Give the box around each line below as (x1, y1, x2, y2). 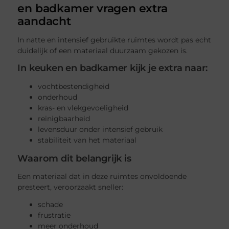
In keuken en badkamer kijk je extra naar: (17, 62, 208, 74)
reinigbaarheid (38, 113, 90, 123)
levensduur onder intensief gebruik (38, 124, 163, 134)
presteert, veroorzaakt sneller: (17, 182, 124, 192)
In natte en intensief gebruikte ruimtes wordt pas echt (17, 35, 212, 45)
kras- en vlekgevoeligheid (38, 103, 129, 112)
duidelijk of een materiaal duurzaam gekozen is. (17, 46, 188, 56)
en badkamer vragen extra (17, 2, 168, 15)
